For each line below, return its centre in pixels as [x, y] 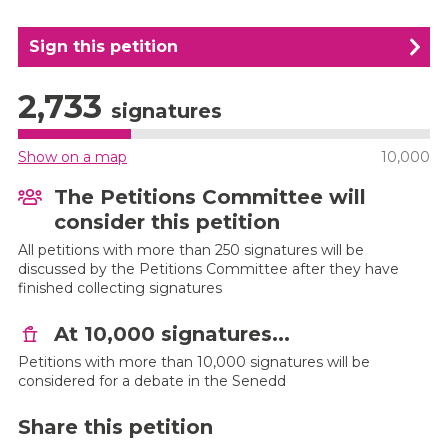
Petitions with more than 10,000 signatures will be [194, 362]
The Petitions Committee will [210, 197]
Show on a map [72, 157]
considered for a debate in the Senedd [152, 381]
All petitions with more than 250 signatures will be [191, 250]
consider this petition [167, 222]
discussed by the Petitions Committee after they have [208, 269]
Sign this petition [103, 46]
